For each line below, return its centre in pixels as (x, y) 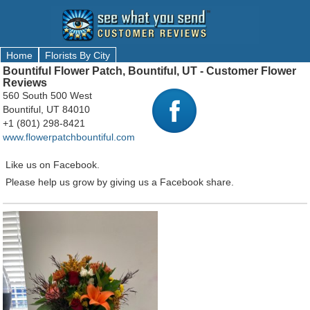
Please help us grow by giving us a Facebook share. (118, 182)
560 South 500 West (47, 95)
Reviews (25, 83)
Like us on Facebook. (51, 165)
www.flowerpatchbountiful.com (69, 137)
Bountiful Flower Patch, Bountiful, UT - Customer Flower (149, 71)
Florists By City (77, 55)
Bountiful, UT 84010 (46, 109)
